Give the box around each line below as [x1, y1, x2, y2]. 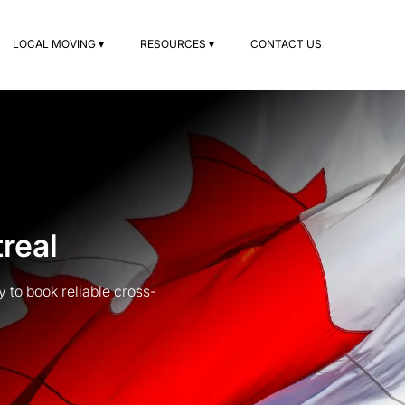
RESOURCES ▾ [140, 37, 214, 51]
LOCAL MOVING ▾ [13, 37, 104, 51]
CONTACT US [250, 37, 322, 51]
